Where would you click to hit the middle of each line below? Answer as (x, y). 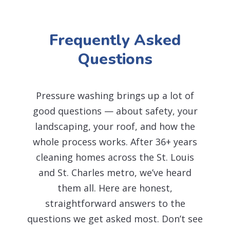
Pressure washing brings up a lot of (115, 95)
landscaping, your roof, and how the (115, 126)
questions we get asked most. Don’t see (115, 218)
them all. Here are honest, (115, 188)
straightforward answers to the (115, 203)
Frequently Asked (115, 40)
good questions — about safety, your (115, 111)
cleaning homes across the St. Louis (115, 157)
